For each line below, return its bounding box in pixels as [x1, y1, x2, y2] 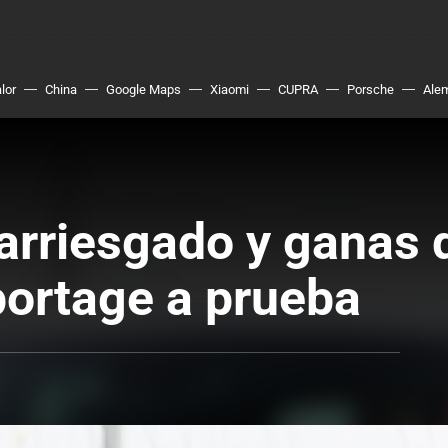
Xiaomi [210, 82, 249, 97]
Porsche [347, 82, 394, 97]
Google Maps [106, 82, 181, 97]
